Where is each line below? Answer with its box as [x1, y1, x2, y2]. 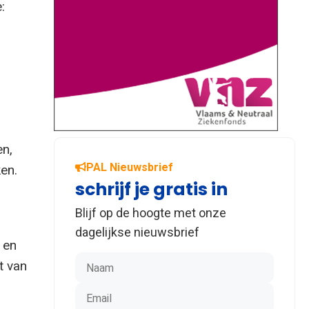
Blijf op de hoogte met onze [75, 205, 226, 220]
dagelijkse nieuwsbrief [75, 224, 199, 239]
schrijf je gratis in [75, 177, 228, 201]
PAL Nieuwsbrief [86, 160, 173, 174]
